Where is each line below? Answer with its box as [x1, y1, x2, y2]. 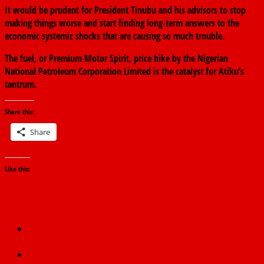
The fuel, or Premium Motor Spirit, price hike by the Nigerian [5, 52, 228, 65]
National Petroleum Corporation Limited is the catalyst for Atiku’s [5, 65, 244, 78]
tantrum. [5, 78, 37, 91]
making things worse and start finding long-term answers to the [5, 16, 239, 30]
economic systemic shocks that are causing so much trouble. [5, 29, 225, 43]
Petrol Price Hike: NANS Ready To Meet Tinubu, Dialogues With [28, 248, 259, 262]
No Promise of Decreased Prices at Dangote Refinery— [38, 222, 236, 236]
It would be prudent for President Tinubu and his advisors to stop [5, 4, 246, 17]
